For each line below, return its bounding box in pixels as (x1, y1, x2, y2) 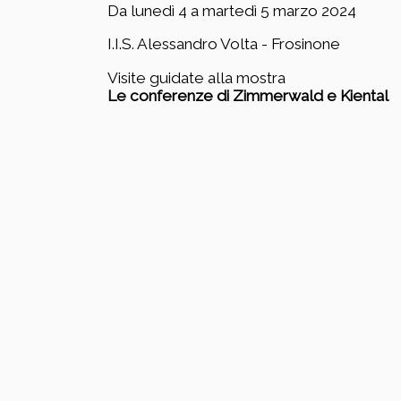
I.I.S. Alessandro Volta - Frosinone (107, 35, 340, 54)
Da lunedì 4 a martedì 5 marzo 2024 (107, 2, 356, 21)
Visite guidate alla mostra (107, 68, 286, 87)
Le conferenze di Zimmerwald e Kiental (107, 86, 388, 105)
